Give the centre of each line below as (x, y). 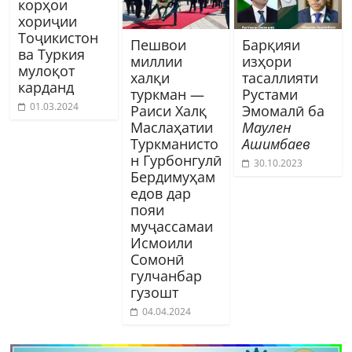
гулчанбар (166, 275)
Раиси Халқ (168, 110)
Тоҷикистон (59, 37)
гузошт (154, 292)
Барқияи (271, 44)
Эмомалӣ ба (283, 110)
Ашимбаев (276, 143)
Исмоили (161, 242)
